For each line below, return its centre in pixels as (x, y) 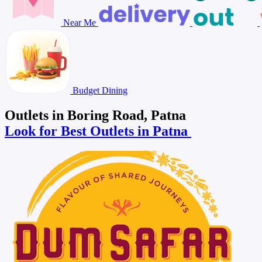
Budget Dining (99, 90)
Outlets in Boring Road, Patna (95, 115)
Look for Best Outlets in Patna (98, 131)
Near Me (80, 22)
